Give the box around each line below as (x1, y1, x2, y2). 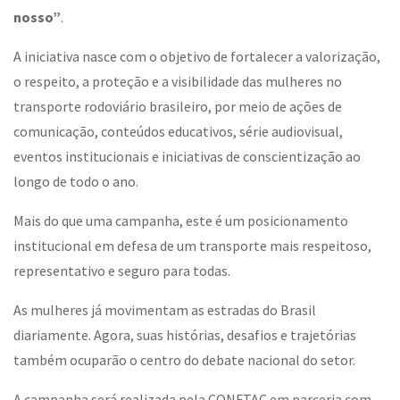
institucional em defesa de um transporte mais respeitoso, (13, 237, 371, 254)
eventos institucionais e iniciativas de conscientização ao (13, 147, 361, 165)
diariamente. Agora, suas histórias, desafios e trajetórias (13, 326, 356, 344)
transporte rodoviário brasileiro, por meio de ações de (13, 97, 342, 115)
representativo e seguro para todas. (13, 262, 230, 279)
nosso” (13, 8, 61, 26)
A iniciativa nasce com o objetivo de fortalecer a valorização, (13, 47, 380, 65)
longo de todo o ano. (13, 172, 138, 190)
